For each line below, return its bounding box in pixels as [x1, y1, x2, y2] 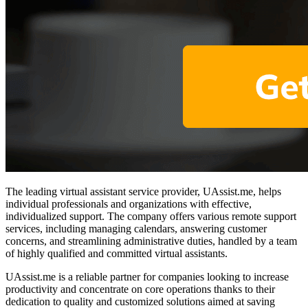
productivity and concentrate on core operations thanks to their [5, 283, 275, 296]
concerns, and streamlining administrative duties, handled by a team [5, 235, 297, 247]
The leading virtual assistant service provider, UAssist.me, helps [5, 186, 281, 198]
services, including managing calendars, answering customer [5, 223, 267, 235]
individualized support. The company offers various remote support [5, 210, 296, 223]
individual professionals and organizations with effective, [5, 198, 252, 210]
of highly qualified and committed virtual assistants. [5, 247, 228, 260]
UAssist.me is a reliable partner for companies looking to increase [5, 271, 289, 283]
